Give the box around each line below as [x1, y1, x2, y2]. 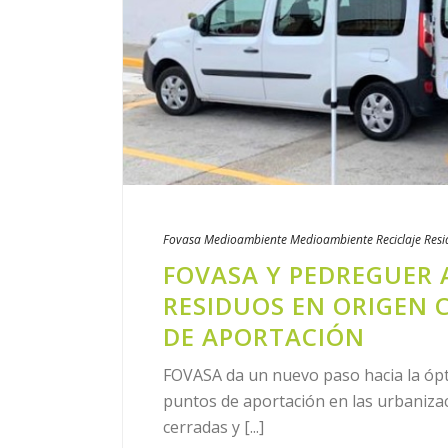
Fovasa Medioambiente [163, 231, 287, 249]
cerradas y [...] [163, 416, 264, 439]
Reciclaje [376, 231, 421, 249]
